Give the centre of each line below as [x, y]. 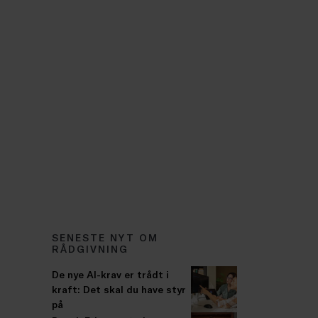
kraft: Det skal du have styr [119, 290]
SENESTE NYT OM [105, 237]
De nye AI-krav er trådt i [110, 275]
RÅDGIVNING [91, 249]
